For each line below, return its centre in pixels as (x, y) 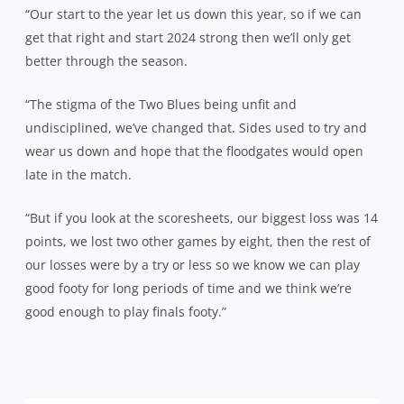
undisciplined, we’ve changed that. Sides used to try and (196, 127)
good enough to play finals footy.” (126, 311)
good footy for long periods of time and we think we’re (188, 288)
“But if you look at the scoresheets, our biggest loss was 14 (202, 217)
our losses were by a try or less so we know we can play (193, 264)
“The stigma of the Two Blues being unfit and (161, 104)
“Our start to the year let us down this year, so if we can (193, 14)
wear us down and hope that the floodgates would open (194, 151)
